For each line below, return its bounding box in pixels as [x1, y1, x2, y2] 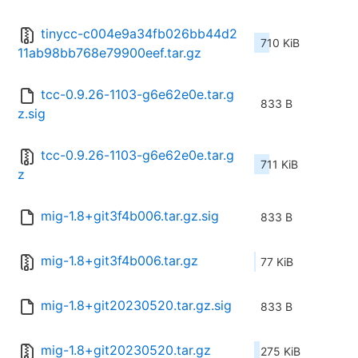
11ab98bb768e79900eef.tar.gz [18, 45, 201, 62]
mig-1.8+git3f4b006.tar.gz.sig [41, 208, 219, 225]
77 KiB [261, 255, 293, 269]
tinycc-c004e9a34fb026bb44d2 [41, 26, 237, 42]
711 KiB [261, 157, 298, 172]
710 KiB [261, 36, 300, 50]
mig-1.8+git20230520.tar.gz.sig [41, 297, 232, 314]
